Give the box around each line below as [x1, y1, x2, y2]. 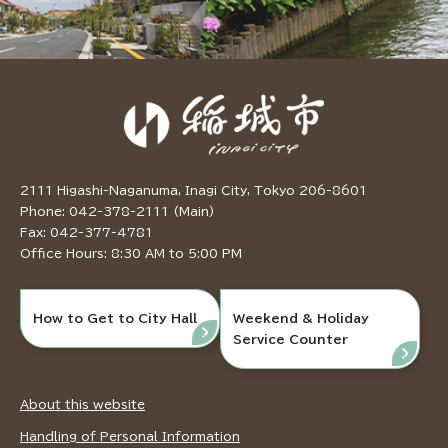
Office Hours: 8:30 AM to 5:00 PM [20, 247, 242, 260]
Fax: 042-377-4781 [20, 226, 153, 239]
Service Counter [233, 333, 349, 346]
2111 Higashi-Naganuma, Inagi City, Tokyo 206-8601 [20, 184, 367, 197]
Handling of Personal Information [20, 430, 240, 443]
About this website [20, 398, 145, 411]
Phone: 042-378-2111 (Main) [20, 205, 215, 218]
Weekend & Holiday [233, 312, 370, 325]
